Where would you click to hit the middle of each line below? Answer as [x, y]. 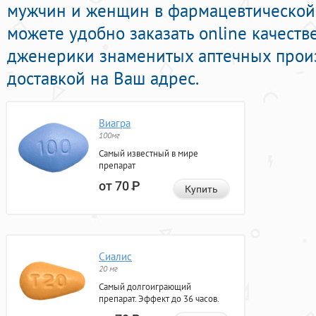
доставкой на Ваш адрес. [103, 79]
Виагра [115, 123]
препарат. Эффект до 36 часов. [159, 299]
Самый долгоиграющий [145, 287]
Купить [201, 189]
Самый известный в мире [148, 154]
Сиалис [115, 257]
